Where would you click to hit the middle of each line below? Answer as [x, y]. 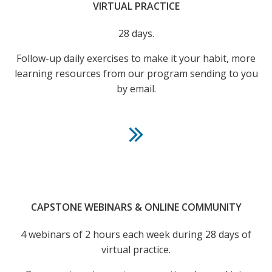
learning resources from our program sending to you [136, 73]
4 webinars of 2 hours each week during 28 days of [136, 234]
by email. [136, 89]
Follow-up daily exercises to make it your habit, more [136, 58]
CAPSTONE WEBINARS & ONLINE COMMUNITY [136, 207]
